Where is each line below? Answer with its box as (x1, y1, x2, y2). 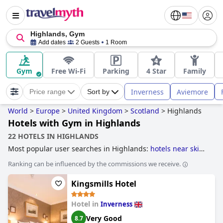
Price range (29, 88, 66, 96)
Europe (36, 106, 60, 115)
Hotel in (71, 199, 101, 209)
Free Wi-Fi (51, 66, 86, 76)
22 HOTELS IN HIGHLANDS (8, 131, 99, 141)
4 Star (146, 66, 166, 76)
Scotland (130, 106, 159, 115)
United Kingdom (68, 106, 122, 115)
